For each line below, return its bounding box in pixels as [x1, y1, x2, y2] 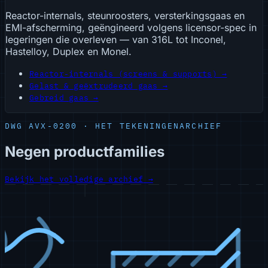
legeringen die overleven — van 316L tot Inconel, [5, 33, 226, 45]
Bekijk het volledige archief [5, 173, 144, 184]
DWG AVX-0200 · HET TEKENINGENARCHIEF [5, 120, 222, 131]
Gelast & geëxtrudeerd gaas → [29, 80, 168, 91]
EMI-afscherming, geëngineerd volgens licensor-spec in [5, 21, 257, 33]
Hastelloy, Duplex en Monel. [5, 45, 132, 57]
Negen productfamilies [5, 142, 165, 160]
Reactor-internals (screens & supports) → [29, 68, 227, 79]
